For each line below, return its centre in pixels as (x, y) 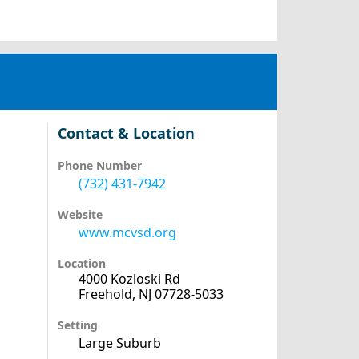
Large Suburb (119, 343)
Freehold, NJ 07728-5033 (151, 294)
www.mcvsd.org (127, 232)
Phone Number (99, 165)
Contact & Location (126, 133)
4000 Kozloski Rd (129, 279)
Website (80, 214)
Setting (77, 325)
